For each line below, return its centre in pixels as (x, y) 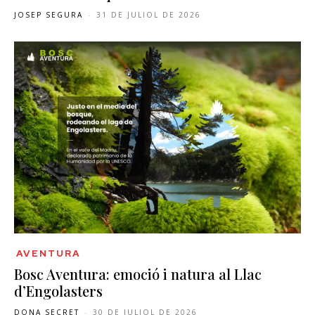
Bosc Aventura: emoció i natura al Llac (138, 274)
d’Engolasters (58, 291)
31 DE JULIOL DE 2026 (149, 14)
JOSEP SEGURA (49, 14)
